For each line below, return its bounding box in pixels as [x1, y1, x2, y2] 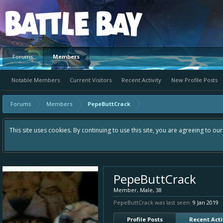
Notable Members [11, 76, 60, 84]
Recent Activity [121, 76, 161, 84]
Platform [12, 13, 71, 33]
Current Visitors [70, 76, 111, 84]
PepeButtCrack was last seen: [113, 199, 191, 206]
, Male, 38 [137, 186, 162, 194]
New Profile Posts [171, 76, 218, 84]
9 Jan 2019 [193, 199, 219, 206]
